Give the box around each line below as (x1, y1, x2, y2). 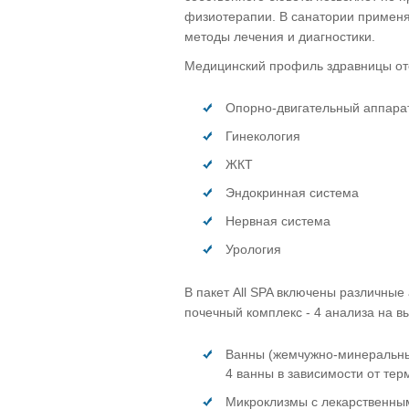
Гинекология (225, 128, 300, 143)
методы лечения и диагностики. (184, 28, 375, 44)
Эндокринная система (225, 184, 359, 200)
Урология (225, 241, 281, 257)
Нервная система (225, 213, 330, 228)
